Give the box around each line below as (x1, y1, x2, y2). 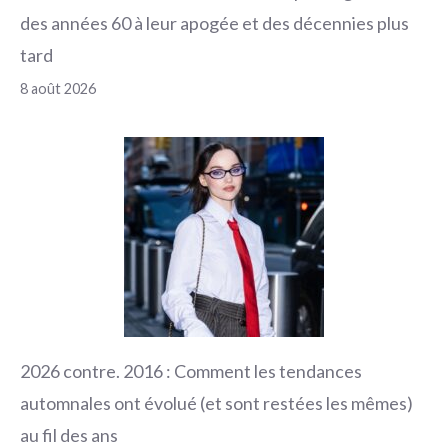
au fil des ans (20, 423, 118, 446)
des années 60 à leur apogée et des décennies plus (20, 11, 409, 34)
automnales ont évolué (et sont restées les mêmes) (20, 391, 413, 414)
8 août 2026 (20, 79, 96, 97)
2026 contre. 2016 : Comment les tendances (20, 359, 362, 382)
